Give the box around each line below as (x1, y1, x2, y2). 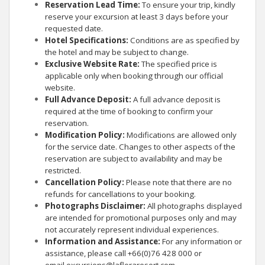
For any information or (162, 236, 242, 247)
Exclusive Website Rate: (45, 59, 140, 69)
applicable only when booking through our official (45, 70, 223, 81)
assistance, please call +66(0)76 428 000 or (45, 248, 202, 258)
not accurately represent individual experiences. (45, 224, 219, 235)
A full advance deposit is (131, 94, 221, 105)
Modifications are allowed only (127, 130, 237, 140)
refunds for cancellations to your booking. (45, 189, 196, 199)
